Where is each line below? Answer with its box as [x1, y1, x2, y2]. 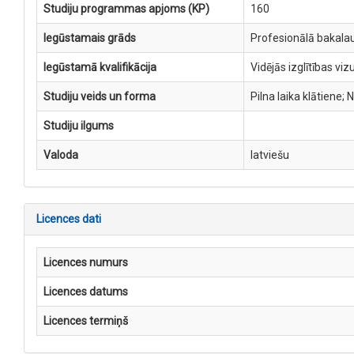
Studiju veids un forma [43, 90, 156, 103]
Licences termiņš [43, 314, 128, 327]
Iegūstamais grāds [43, 32, 136, 44]
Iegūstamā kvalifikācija [43, 61, 156, 73]
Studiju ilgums [43, 119, 114, 132]
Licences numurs [43, 256, 128, 269]
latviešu [250, 149, 289, 161]
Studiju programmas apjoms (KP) [43, 2, 209, 15]
